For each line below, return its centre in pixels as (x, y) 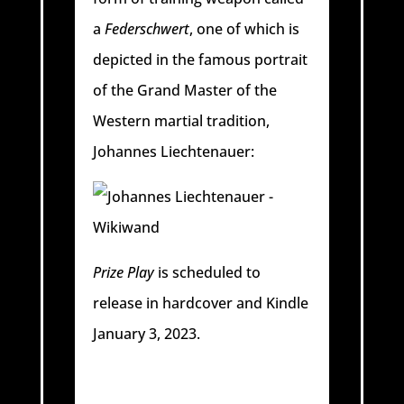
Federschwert (147, 28)
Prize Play (124, 272)
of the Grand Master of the (185, 90)
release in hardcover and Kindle (201, 303)
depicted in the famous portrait (201, 59)
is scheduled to (208, 272)
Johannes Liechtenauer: (174, 151)
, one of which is (245, 28)
